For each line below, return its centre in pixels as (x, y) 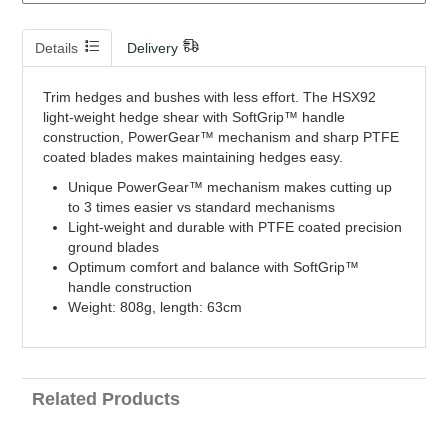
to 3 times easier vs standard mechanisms (202, 206)
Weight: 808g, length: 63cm (155, 306)
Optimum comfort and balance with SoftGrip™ (214, 266)
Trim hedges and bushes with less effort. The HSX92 (210, 96)
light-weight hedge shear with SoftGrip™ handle (194, 116)
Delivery (153, 47)
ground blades (114, 246)
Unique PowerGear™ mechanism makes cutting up (230, 186)
